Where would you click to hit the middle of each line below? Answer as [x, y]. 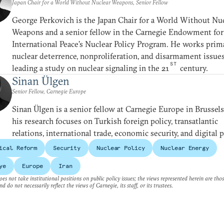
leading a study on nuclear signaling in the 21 [90, 68]
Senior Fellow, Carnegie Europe [49, 91]
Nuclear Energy [185, 148]
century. [193, 68]
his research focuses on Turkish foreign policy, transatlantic [115, 121]
